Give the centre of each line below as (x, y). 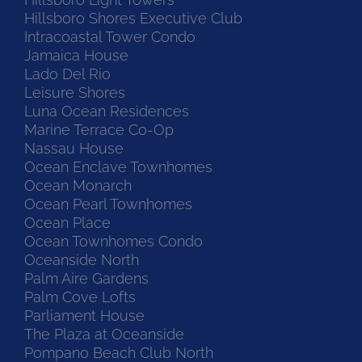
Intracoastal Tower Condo (110, 36)
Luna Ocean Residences (107, 111)
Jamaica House (76, 55)
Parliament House (84, 315)
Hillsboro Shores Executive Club (133, 18)
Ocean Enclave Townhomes (118, 166)
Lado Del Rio (67, 74)
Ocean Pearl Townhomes (108, 204)
